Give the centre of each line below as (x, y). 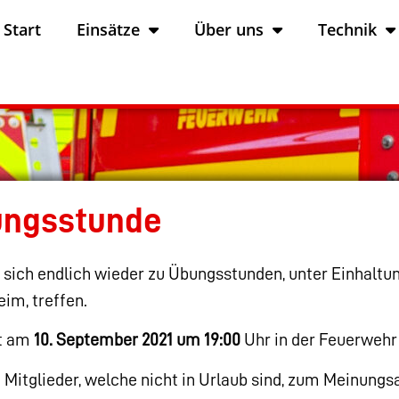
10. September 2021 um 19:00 (137, 340)
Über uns (229, 29)
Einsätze (109, 29)
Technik (348, 29)
